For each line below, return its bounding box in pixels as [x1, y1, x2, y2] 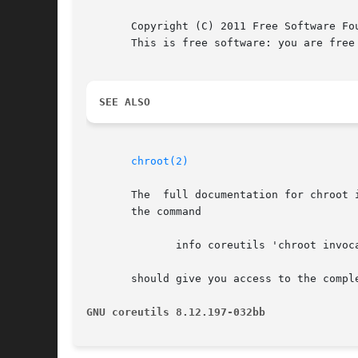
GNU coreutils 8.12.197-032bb [86, 306, 265, 319]
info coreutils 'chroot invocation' [86, 239, 137, 252]
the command [86, 205, 201, 218]
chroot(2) [131, 155, 189, 168]
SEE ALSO [99, 96, 150, 109]
